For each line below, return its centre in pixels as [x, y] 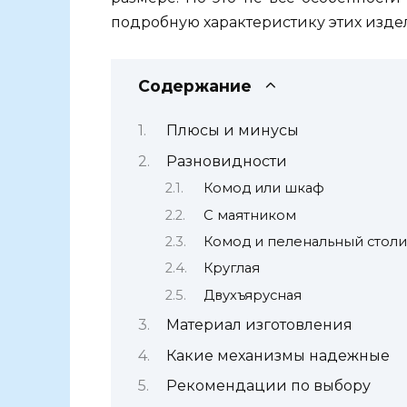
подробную [155, 22]
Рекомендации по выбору [268, 385]
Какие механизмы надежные [278, 355]
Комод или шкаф [263, 189]
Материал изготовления [259, 325]
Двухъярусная [252, 295]
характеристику [264, 22]
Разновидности [226, 161]
